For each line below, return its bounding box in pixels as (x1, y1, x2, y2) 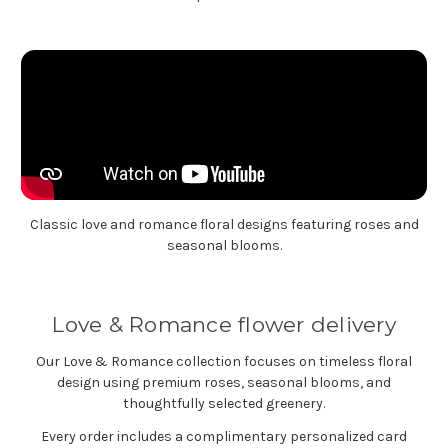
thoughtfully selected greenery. (123, 394, 325, 412)
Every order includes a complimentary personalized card (41, 427, 407, 445)
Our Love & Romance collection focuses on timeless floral (36, 352, 412, 370)
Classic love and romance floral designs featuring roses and (29, 215, 419, 233)
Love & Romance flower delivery (52, 311, 396, 337)
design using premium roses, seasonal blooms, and (57, 373, 391, 391)
